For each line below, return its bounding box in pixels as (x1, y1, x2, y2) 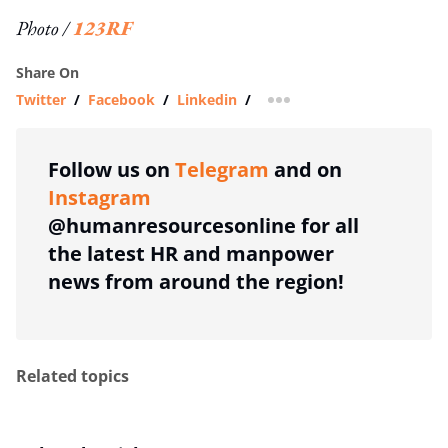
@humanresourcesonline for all (48, 211, 359, 239)
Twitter (16, 89, 66, 109)
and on (269, 155, 342, 183)
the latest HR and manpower (48, 239, 334, 267)
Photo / (16, 14, 73, 41)
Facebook (88, 89, 155, 109)
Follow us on (48, 155, 175, 183)
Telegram (175, 155, 269, 183)
